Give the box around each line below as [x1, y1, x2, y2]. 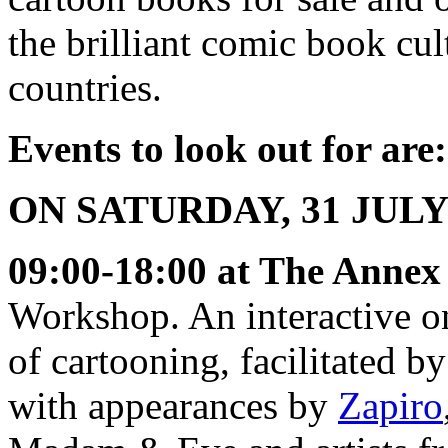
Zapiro [338, 383, 443, 427]
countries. [8, 65, 162, 109]
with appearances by [8, 383, 338, 427]
